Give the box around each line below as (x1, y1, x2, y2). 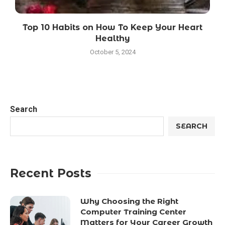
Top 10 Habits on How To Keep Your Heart (23, 22, 202, 32)
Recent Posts (10, 166, 91, 180)
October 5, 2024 (89, 48, 136, 56)
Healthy (95, 33, 130, 43)
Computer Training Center (80, 206, 186, 216)
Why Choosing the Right (80, 196, 178, 206)
